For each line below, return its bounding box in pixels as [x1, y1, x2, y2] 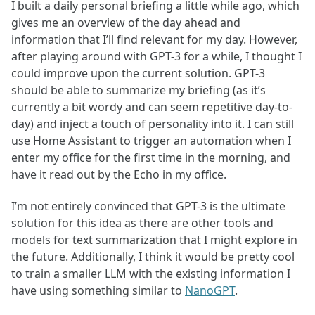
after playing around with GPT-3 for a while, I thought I [11, 49, 302, 65]
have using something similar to [11, 283, 185, 298]
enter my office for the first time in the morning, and [11, 150, 290, 166]
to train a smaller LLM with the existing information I [11, 266, 290, 281]
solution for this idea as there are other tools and [11, 215, 274, 231]
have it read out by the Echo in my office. [11, 167, 226, 183]
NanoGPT [185, 283, 235, 298]
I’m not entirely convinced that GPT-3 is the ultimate [11, 198, 285, 214]
